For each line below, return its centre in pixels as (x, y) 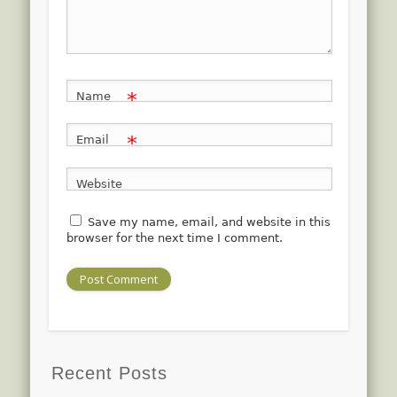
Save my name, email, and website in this (209, 222)
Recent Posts (110, 373)
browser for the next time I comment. (174, 238)
